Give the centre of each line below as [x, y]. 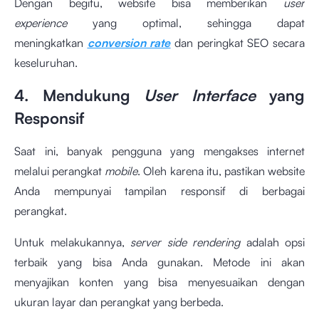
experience [53, 23]
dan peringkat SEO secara [240, 43]
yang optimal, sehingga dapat [199, 23]
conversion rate [129, 43]
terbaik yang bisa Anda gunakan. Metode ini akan [159, 262]
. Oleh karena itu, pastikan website [221, 171]
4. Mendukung [79, 95]
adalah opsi [275, 242]
